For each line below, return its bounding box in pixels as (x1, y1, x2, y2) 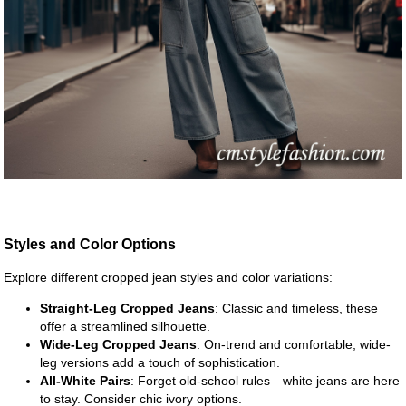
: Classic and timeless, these (215, 300, 379, 315)
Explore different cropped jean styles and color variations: (4, 269, 333, 285)
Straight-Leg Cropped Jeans (40, 300, 216, 315)
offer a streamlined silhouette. (40, 318, 211, 333)
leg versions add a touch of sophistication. (40, 354, 281, 370)
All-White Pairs (40, 372, 131, 388)
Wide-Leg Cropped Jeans (40, 336, 198, 352)
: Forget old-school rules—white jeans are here (130, 372, 401, 388)
